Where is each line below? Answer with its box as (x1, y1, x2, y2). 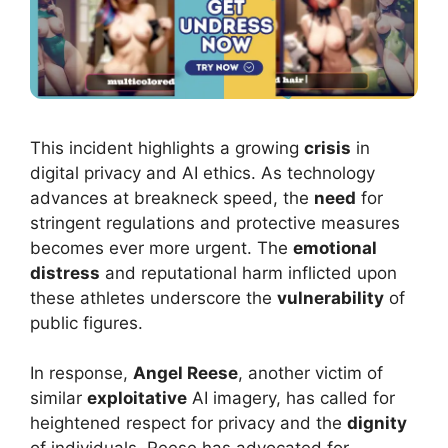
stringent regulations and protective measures (30, 212, 400, 233)
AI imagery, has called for (187, 388, 395, 409)
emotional (293, 237, 377, 258)
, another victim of (238, 363, 383, 384)
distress (30, 262, 100, 283)
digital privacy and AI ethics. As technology (30, 162, 375, 183)
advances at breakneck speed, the (30, 187, 314, 208)
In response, (30, 363, 133, 384)
